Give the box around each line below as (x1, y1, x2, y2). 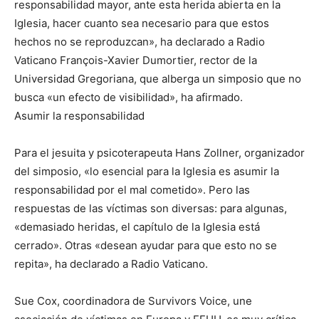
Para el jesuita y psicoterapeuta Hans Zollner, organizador (14, 146, 305, 160)
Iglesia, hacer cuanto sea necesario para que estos (14, 16, 269, 31)
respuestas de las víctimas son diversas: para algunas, (14, 202, 287, 216)
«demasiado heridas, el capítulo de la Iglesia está (14, 220, 260, 234)
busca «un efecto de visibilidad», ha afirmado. (14, 90, 243, 105)
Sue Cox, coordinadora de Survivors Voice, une (14, 294, 252, 308)
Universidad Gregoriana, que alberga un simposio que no (14, 72, 301, 86)
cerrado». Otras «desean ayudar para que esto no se (14, 239, 277, 253)
